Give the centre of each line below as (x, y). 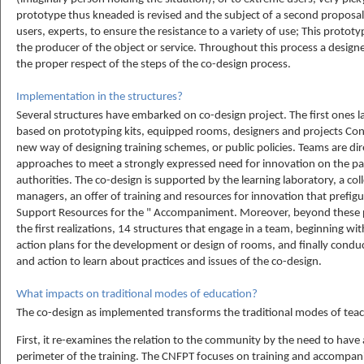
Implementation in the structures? (100, 97)
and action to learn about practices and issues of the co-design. (169, 262)
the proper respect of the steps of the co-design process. (154, 64)
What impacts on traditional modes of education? (137, 295)
